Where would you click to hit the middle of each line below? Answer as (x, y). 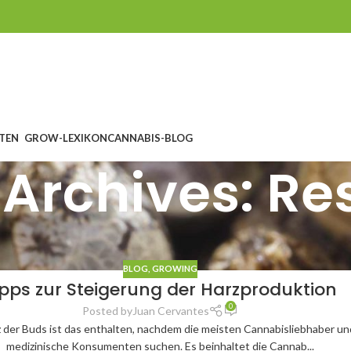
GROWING (174, 269)
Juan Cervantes (170, 310)
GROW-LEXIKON (66, 138)
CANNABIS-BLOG (150, 138)
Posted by (107, 310)
